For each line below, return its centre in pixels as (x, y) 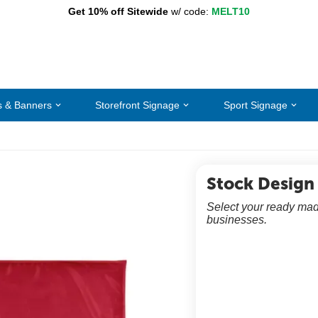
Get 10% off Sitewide (118, 11)
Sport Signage (256, 105)
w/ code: (188, 11)
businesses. (237, 220)
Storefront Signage (138, 105)
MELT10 (230, 11)
